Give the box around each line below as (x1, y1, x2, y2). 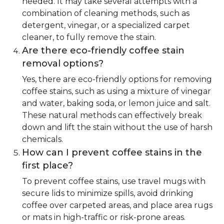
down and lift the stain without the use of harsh (22, 122, 212, 132)
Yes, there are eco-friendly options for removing (22, 74, 212, 84)
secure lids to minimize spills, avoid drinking (22, 188, 193, 198)
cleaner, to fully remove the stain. (22, 32, 156, 42)
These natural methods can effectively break (22, 110, 202, 120)
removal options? (22, 58, 103, 69)
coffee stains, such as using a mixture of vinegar (22, 86, 211, 96)
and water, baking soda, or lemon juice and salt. (22, 98, 210, 108)
